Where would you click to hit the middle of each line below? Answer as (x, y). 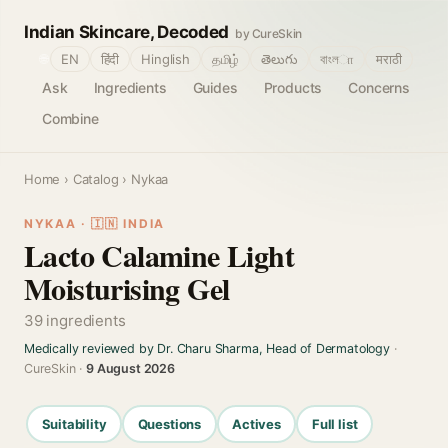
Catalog (95, 179)
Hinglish (165, 59)
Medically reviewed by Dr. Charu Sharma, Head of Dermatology (207, 348)
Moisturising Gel (127, 288)
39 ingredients (75, 320)
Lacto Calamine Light (159, 255)
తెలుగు (279, 59)
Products (293, 87)
